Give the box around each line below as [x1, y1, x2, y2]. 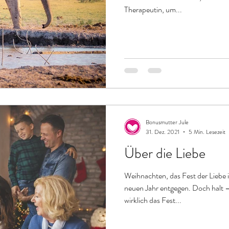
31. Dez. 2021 [146, 127, 179, 136]
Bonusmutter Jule [146, 118, 189, 127]
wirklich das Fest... [124, 194, 181, 206]
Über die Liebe [124, 143, 205, 164]
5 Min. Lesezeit [189, 127, 225, 136]
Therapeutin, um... [124, 4, 182, 15]
